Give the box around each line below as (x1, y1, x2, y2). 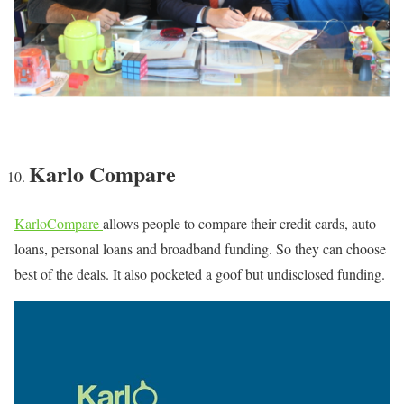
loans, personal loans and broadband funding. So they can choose (14, 239, 386, 259)
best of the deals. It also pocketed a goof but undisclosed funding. (14, 264, 385, 284)
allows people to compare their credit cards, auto (103, 214, 376, 234)
